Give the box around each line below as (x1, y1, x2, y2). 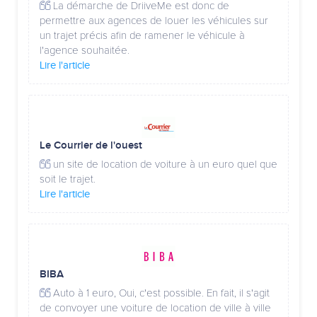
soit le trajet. (40, 174, 96, 185)
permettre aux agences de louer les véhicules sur (40, 16, 268, 26)
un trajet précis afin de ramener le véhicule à (40, 30, 245, 41)
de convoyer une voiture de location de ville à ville (40, 303, 271, 313)
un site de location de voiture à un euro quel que (50, 159, 277, 170)
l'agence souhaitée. (40, 45, 129, 56)
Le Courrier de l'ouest (40, 139, 142, 152)
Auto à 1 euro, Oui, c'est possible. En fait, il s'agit (50, 288, 270, 299)
